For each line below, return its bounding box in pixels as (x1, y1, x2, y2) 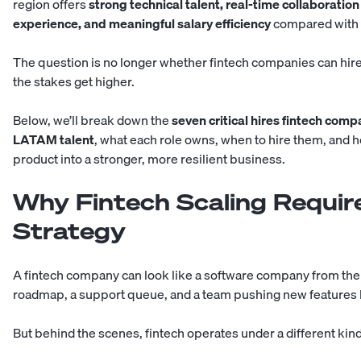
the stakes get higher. (13, 71, 135, 93)
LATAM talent (13, 129, 94, 151)
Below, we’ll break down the (13, 110, 172, 131)
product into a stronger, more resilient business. (13, 148, 285, 170)
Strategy (13, 216, 126, 247)
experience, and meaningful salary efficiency (13, 13, 271, 35)
